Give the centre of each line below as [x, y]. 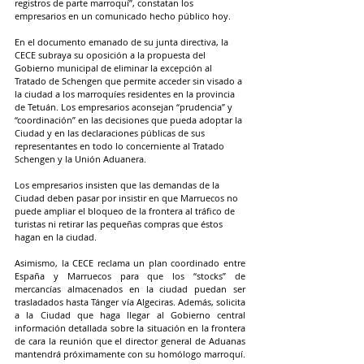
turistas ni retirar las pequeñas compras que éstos [120, 223]
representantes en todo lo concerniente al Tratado [121, 145]
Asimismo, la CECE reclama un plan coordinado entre [130, 262]
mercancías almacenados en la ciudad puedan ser [130, 288]
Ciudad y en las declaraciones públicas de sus [111, 132]
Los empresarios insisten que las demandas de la [118, 184]
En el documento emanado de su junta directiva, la [123, 41]
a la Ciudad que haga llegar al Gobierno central [130, 314]
